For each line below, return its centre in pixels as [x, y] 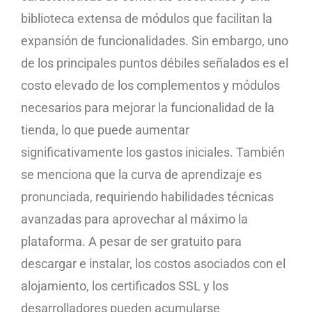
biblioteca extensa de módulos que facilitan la [147, 18]
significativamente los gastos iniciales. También [153, 152]
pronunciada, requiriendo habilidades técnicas [147, 196]
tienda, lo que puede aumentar [105, 130]
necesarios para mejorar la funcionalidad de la [148, 107]
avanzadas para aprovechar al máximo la [134, 219]
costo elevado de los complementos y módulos [150, 85]
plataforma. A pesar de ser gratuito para [131, 241]
